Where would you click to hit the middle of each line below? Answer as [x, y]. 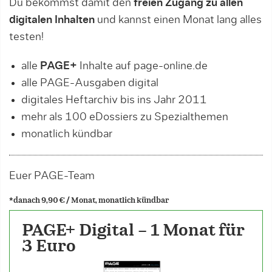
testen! [26, 37]
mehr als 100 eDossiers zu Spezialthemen [125, 117]
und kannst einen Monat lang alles [178, 20]
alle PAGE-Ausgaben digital [90, 83]
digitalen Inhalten [52, 20]
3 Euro [49, 246]
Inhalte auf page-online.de [142, 66]
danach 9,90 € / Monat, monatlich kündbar [91, 200]
